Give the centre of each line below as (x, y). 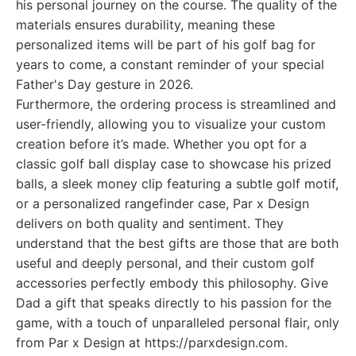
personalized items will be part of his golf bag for (166, 44)
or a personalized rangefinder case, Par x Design (163, 203)
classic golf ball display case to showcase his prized (174, 164)
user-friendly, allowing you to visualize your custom (171, 124)
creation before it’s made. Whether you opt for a (161, 144)
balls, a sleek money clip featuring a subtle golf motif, (177, 184)
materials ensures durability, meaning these (145, 25)
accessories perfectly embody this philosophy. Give (172, 283)
